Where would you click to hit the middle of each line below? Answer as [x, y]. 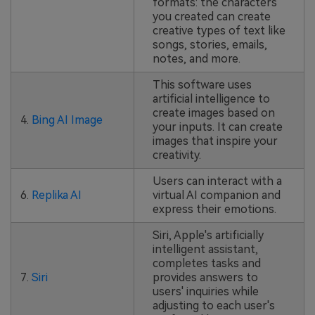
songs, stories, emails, [210, 44]
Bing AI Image [67, 120]
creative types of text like [219, 30]
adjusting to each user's [213, 305]
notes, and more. [196, 58]
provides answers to [205, 277]
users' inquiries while [205, 291]
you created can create [211, 16]
